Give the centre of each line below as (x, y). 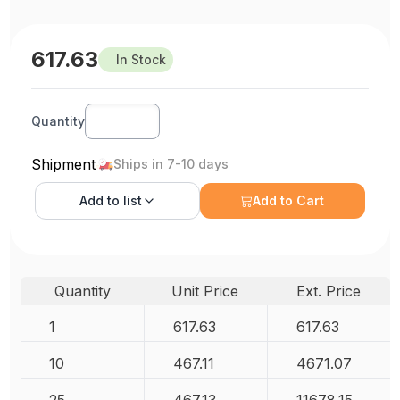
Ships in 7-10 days (171, 164)
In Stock (142, 59)
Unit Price (205, 291)
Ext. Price (328, 291)
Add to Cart (289, 200)
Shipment (64, 164)
